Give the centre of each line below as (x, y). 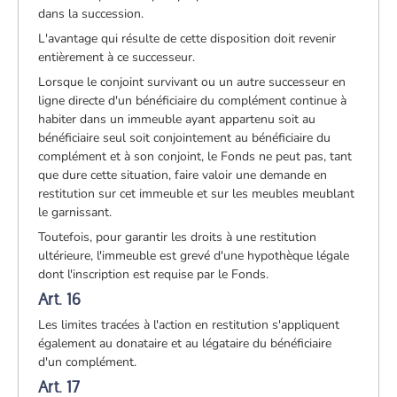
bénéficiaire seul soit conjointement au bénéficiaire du (185, 137)
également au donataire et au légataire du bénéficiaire (185, 343)
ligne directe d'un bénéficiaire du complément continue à (193, 100)
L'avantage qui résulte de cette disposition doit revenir (187, 38)
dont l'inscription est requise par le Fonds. (154, 274)
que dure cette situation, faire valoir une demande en (183, 175)
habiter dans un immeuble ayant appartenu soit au (177, 119)
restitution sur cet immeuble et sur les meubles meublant (197, 193)
